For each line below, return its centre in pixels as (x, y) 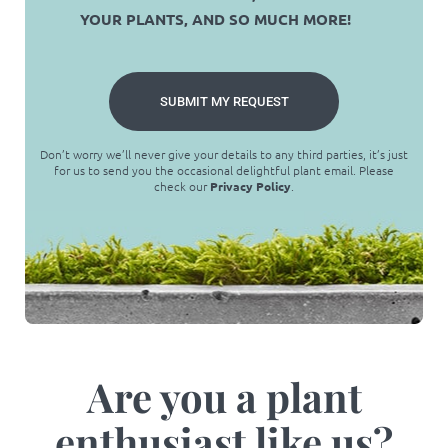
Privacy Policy (250, 186)
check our (182, 186)
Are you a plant (224, 397)
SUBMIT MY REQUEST (224, 102)
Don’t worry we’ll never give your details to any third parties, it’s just (224, 154)
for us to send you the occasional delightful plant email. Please (224, 170)
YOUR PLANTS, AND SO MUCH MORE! (215, 19)
